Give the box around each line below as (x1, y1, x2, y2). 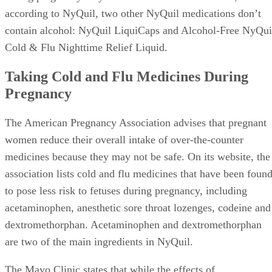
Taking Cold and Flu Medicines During (5, 69, 248, 85)
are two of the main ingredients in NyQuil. (5, 236, 193, 248)
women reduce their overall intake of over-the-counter (5, 134, 243, 146)
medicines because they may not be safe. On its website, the (5, 151, 270, 163)
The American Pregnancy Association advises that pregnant (5, 117, 267, 129)
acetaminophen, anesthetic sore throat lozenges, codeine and (5, 202, 271, 214)
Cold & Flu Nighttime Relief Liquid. (5, 41, 168, 54)
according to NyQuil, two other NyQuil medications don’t (5, 7, 261, 20)
